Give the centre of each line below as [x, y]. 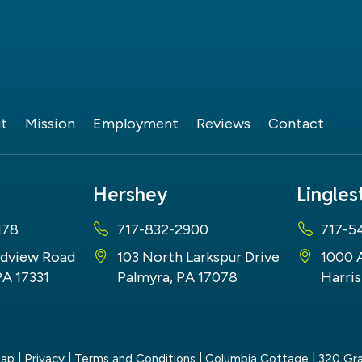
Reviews [223, 123]
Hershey [130, 194]
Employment [136, 123]
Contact [296, 123]
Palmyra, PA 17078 [177, 277]
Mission [50, 123]
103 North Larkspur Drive [198, 257]
